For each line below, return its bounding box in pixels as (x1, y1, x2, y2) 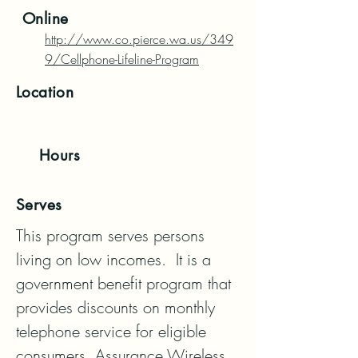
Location (16, 82, 74, 102)
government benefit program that (16, 272, 231, 294)
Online (22, 9, 69, 29)
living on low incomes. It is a (16, 249, 211, 270)
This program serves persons (16, 225, 205, 246)
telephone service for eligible (16, 320, 206, 342)
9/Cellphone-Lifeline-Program (45, 50, 199, 68)
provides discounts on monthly (16, 296, 215, 318)
